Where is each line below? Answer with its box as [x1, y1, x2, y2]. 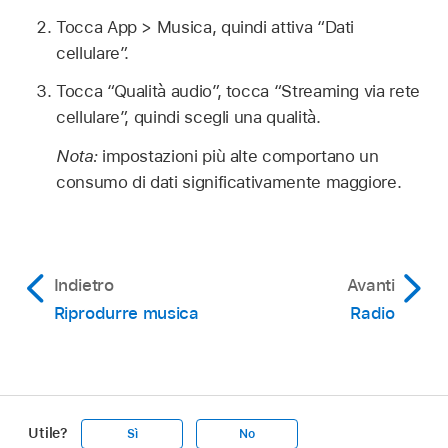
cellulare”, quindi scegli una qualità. [56, 107, 321, 128]
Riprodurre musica [53, 303, 199, 323]
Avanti [346, 275, 395, 295]
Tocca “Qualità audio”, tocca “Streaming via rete [56, 81, 420, 102]
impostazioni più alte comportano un [101, 146, 379, 166]
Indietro [53, 275, 114, 295]
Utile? [28, 425, 69, 441]
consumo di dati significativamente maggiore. [56, 172, 402, 192]
